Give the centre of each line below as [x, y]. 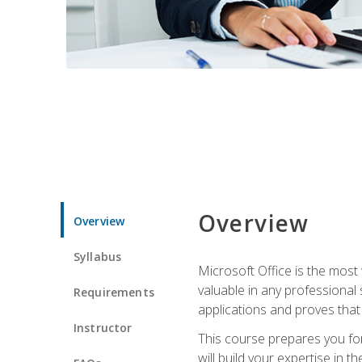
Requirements [114, 292]
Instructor [103, 327]
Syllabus [98, 256]
